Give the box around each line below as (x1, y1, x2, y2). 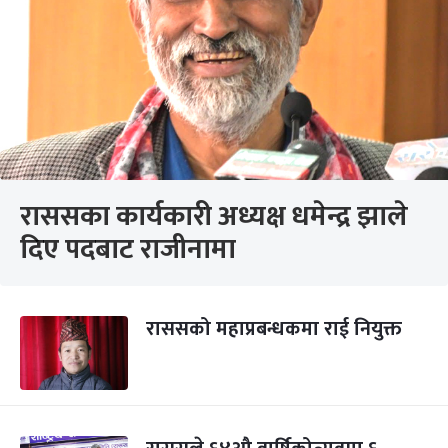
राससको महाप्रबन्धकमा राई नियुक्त (146, 312, 402, 346)
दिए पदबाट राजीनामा (20, 226, 236, 273)
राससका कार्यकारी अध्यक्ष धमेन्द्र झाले (20, 193, 408, 240)
